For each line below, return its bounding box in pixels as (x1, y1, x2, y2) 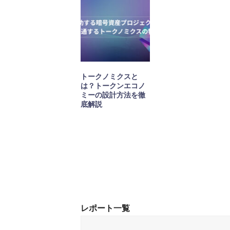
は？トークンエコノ (81, 81, 145, 91)
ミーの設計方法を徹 (81, 90, 145, 100)
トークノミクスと (81, 72, 138, 82)
